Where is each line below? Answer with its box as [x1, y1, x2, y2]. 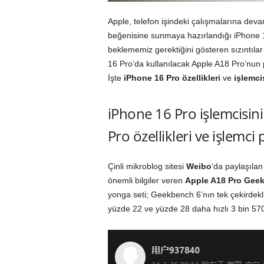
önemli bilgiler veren [107, 176, 185, 185]
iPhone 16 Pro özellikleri [121, 73, 223, 82]
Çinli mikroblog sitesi [107, 161, 186, 171]
